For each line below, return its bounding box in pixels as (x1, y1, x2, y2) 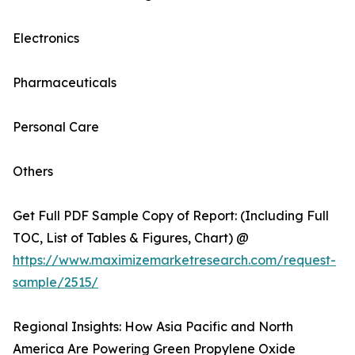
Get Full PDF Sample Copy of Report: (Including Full (13, 208, 329, 224)
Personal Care (13, 119, 99, 136)
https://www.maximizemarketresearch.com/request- (13, 252, 336, 269)
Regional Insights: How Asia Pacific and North (13, 319, 293, 335)
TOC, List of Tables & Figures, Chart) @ (13, 230, 249, 246)
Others (13, 163, 53, 180)
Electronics (13, 30, 79, 47)
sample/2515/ (13, 274, 98, 291)
